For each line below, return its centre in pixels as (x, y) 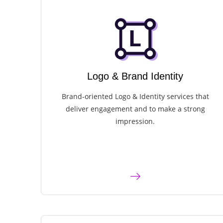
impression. (135, 121)
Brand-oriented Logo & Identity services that (135, 97)
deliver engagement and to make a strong (135, 109)
